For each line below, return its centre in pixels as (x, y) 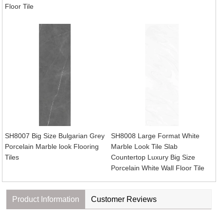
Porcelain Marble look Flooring (52, 146)
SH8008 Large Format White (155, 136)
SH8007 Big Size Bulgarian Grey (54, 136)
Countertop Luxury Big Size (153, 157)
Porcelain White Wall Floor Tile (158, 168)
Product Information (46, 199)
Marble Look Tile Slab (145, 146)
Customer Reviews (124, 199)
